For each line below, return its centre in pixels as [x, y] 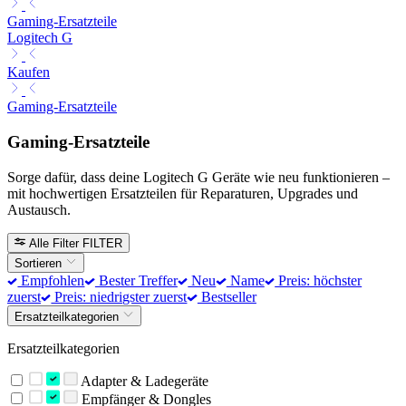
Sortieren [40, 264]
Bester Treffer [136, 281]
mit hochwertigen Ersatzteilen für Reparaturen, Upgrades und [183, 193]
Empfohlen [51, 281]
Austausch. [39, 209]
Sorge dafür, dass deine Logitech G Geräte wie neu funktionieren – [198, 177]
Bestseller [227, 297]
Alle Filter [54, 243]
